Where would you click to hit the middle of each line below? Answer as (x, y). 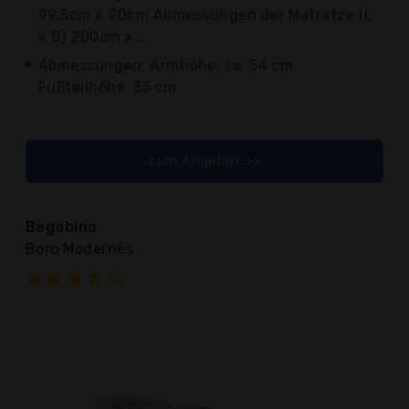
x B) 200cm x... (93, 37)
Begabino (62, 226)
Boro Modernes (80, 248)
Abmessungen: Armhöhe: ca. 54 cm (166, 65)
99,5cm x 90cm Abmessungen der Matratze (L (206, 15)
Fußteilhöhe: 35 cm (108, 87)
